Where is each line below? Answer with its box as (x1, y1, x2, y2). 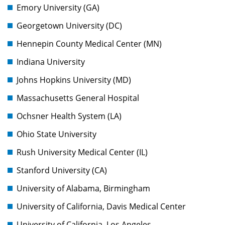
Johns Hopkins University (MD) (17, 74, 131, 86)
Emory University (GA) (17, 2, 99, 14)
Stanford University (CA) (17, 165, 107, 176)
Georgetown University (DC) (17, 20, 122, 32)
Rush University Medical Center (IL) (17, 147, 148, 158)
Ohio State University (17, 129, 96, 140)
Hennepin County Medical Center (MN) (17, 38, 162, 50)
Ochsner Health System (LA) (17, 110, 122, 122)
